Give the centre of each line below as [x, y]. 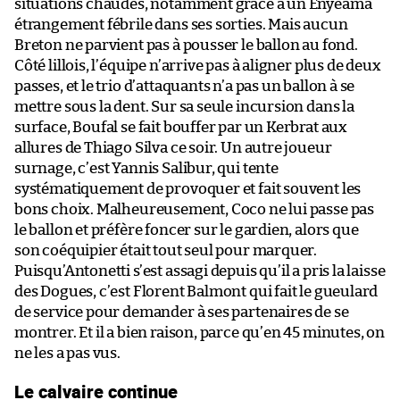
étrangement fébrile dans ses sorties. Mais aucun [181, 25]
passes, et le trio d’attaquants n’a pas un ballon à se [185, 87]
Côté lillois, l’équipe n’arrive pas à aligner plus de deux [198, 66]
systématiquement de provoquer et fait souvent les [188, 189]
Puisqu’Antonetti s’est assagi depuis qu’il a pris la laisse [200, 271]
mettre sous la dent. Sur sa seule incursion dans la [184, 107]
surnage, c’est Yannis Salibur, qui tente [146, 169]
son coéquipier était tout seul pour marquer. [166, 251]
